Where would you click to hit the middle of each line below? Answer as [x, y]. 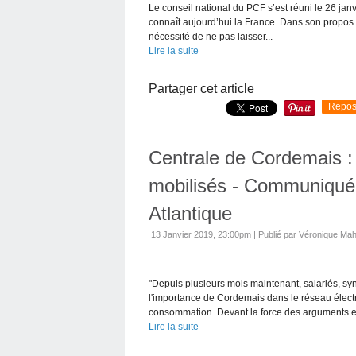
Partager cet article [201, 88]
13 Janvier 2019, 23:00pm [201, 234]
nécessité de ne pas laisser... [211, 36]
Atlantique [190, 213]
